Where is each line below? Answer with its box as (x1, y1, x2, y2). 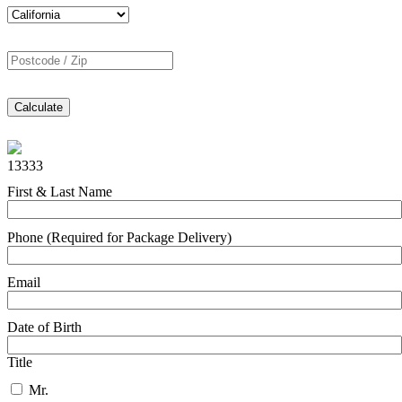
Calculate (14, 100, 63, 115)
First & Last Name (7, 184, 112, 200)
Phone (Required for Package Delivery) (7, 229, 232, 245)
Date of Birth (7, 319, 82, 335)
